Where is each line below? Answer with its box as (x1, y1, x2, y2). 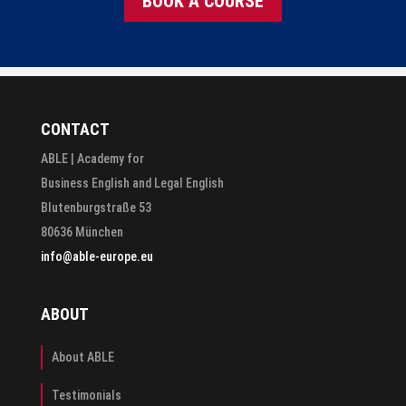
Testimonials (51, 388, 121, 403)
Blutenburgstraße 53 (40, 200, 151, 216)
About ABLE (51, 350, 114, 365)
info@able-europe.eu (40, 249, 153, 265)
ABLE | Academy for (40, 151, 144, 167)
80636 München (40, 225, 123, 240)
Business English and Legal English (40, 176, 224, 191)
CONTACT (40, 120, 110, 140)
